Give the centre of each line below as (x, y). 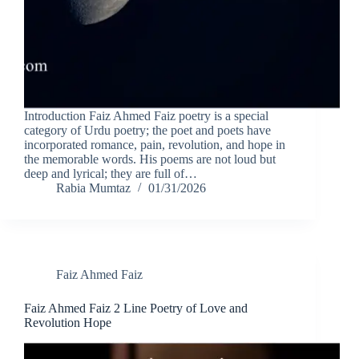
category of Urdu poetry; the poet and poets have (147, 131)
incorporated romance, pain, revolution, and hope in (155, 145)
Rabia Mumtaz (93, 188)
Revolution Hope (68, 323)
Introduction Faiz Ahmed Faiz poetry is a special (146, 116)
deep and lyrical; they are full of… (111, 174)
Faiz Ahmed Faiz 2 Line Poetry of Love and (136, 309)
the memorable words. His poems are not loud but (150, 159)
